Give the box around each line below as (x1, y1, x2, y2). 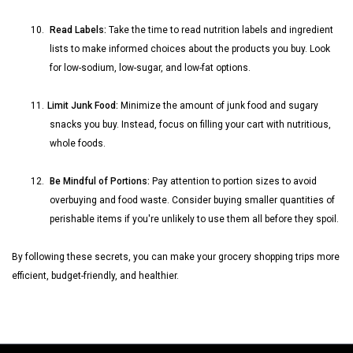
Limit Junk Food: (47, 99, 118, 111)
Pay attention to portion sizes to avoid (150, 175, 317, 187)
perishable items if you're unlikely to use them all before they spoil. (50, 213, 339, 225)
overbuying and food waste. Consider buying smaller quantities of (50, 194, 335, 206)
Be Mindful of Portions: (50, 175, 150, 187)
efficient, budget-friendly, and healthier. (12, 269, 179, 281)
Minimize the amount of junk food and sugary (118, 99, 318, 111)
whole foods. (50, 137, 106, 149)
